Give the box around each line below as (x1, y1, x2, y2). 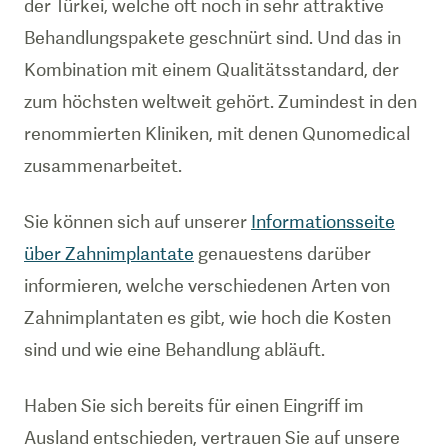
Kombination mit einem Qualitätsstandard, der (24, 59, 399, 80)
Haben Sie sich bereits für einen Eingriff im (24, 395, 364, 416)
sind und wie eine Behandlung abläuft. (24, 339, 325, 360)
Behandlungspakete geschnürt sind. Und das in (24, 27, 401, 48)
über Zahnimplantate (24, 243, 194, 264)
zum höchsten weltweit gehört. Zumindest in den (24, 91, 417, 112)
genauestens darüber (194, 243, 371, 264)
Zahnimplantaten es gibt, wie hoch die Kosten (24, 307, 391, 328)
